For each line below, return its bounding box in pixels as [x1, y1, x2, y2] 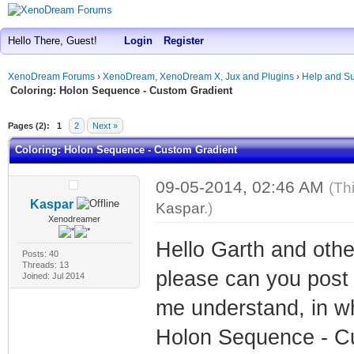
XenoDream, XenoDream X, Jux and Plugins [103, 71, 294, 82]
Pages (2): [8, 120, 50, 130]
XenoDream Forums [8, 71, 95, 82]
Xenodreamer [48, 213, 101, 224]
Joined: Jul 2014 [21, 270, 85, 281]
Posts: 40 [21, 248, 58, 258]
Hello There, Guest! [8, 35, 100, 47]
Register [164, 35, 204, 47]
